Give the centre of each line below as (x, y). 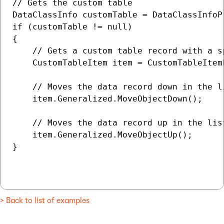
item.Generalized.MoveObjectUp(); (102, 135)
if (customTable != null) (72, 27)
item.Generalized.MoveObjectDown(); (107, 99)
